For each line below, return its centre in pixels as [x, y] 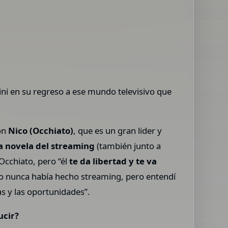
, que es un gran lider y [118, 130]
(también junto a [129, 146]
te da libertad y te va [113, 161]
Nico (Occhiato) [40, 130]
